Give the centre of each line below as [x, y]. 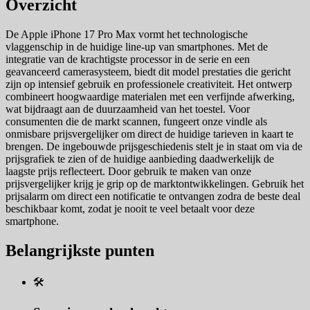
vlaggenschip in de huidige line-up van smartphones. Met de [137, 46]
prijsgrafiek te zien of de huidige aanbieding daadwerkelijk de [140, 158]
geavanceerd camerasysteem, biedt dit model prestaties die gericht [148, 71]
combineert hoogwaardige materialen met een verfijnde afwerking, [150, 96]
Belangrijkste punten [80, 250]
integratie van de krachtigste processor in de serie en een [128, 59]
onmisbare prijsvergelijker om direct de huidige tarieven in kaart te [149, 134]
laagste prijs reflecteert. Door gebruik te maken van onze [128, 171]
